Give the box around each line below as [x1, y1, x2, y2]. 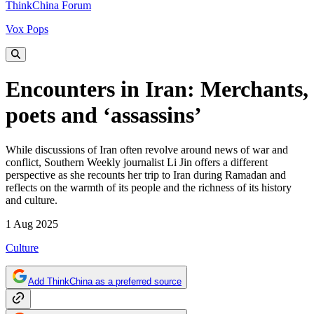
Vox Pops [6, 23, 48, 35]
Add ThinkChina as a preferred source [28, 275, 182, 287]
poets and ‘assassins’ [6, 102, 202, 128]
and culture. [6, 193, 57, 206]
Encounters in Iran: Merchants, [6, 76, 308, 102]
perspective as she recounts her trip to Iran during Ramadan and [6, 168, 286, 181]
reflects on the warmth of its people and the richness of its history [6, 181, 292, 193]
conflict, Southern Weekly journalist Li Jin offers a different [6, 156, 268, 168]
